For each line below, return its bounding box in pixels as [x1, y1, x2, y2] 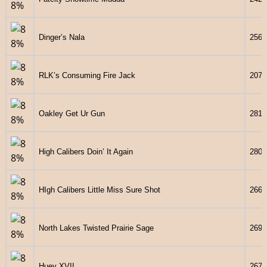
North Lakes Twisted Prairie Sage [38, 223, 154, 232]
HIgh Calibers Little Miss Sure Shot [38, 185, 160, 194]
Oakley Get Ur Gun [38, 108, 105, 118]
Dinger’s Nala [38, 32, 85, 42]
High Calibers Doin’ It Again [38, 147, 133, 156]
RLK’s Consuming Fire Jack [38, 70, 135, 80]
